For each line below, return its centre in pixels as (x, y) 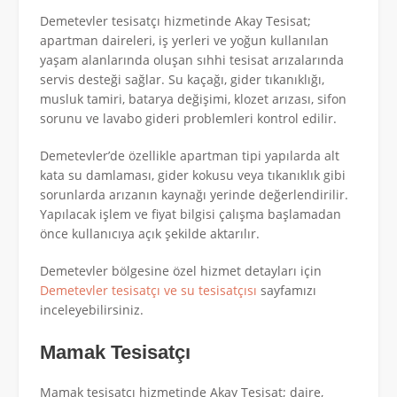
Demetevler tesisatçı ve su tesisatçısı (148, 290)
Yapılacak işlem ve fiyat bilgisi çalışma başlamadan (191, 214)
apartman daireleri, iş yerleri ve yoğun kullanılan (184, 40)
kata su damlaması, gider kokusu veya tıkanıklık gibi (193, 175)
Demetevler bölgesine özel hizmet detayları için (181, 270)
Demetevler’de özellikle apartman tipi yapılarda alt (190, 155)
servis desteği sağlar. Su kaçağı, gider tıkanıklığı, (182, 79)
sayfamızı (287, 290)
